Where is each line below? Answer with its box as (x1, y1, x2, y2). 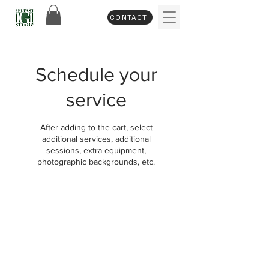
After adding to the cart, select (40, 122, 153, 133)
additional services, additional (41, 134, 151, 144)
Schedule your (35, 64, 157, 85)
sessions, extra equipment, (46, 145, 146, 156)
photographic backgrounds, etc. (37, 157, 155, 167)
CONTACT (110, 13, 148, 22)
